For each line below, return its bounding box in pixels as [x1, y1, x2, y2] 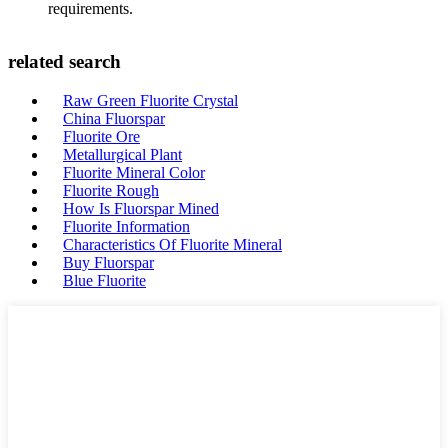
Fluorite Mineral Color [63, 164, 205, 181]
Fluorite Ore [63, 128, 140, 145]
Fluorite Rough [63, 182, 159, 199]
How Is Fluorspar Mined [63, 200, 219, 217]
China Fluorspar [63, 110, 165, 127]
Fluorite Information [63, 218, 190, 235]
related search [8, 51, 121, 73]
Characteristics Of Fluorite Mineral [63, 236, 282, 253]
